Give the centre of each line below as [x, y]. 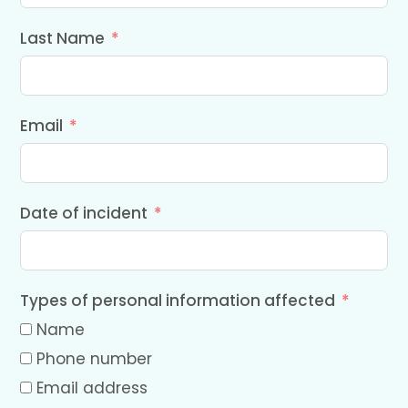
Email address [92, 388]
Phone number [95, 359]
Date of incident [84, 214]
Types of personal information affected [178, 301]
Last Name [63, 39]
